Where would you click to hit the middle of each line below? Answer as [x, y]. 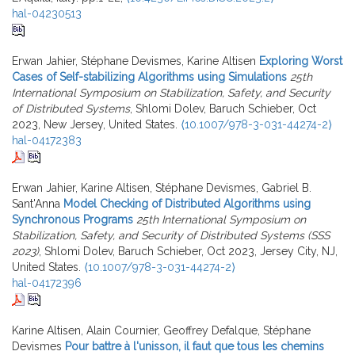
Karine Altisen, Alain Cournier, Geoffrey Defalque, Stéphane [161, 331]
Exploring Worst [301, 61]
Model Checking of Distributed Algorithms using [187, 204]
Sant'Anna [36, 204]
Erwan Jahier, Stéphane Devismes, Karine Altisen [134, 61]
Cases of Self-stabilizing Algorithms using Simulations [149, 77]
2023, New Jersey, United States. [96, 125]
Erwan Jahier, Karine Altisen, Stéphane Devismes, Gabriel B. [162, 188]
